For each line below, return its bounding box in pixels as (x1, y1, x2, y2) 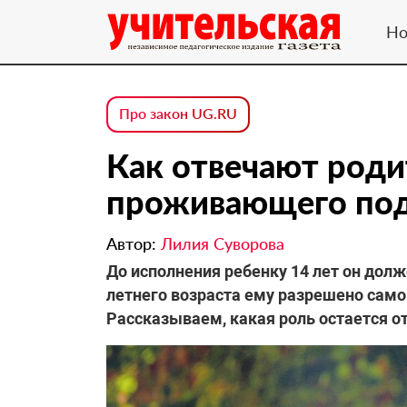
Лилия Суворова (161, 233, 284, 253)
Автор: (106, 233, 161, 253)
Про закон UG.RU (119, 104, 237, 122)
